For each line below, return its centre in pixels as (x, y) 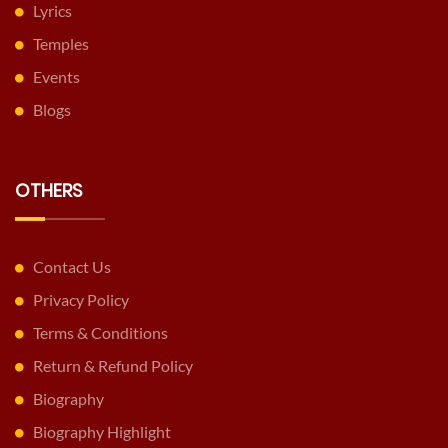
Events (56, 77)
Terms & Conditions (100, 333)
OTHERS (49, 191)
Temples (61, 44)
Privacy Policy (81, 300)
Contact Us (72, 267)
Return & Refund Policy (113, 366)
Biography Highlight (102, 432)
